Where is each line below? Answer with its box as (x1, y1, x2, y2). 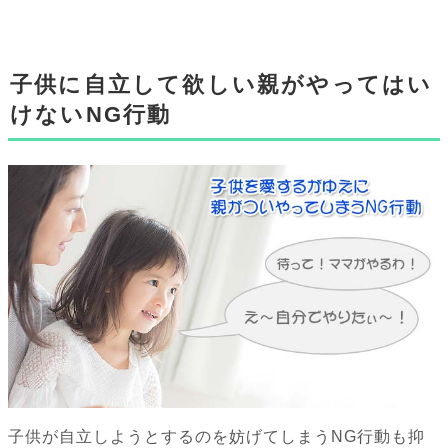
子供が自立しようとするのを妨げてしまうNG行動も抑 (8, 428, 425, 446)
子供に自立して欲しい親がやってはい (10, 72, 433, 98)
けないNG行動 (10, 102, 172, 128)
